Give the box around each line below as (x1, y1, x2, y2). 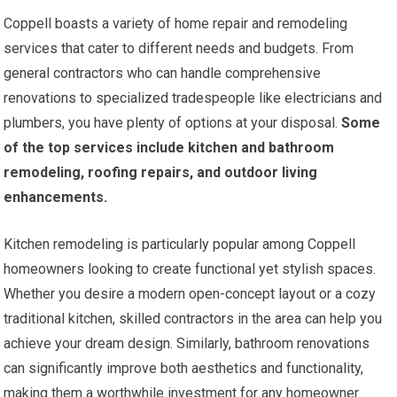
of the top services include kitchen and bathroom (4, 138, 335, 156)
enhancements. (4, 188, 108, 206)
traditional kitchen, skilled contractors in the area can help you (4, 309, 383, 327)
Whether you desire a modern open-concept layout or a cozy (4, 284, 377, 302)
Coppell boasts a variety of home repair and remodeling (4, 14, 348, 32)
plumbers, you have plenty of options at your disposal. (4, 113, 339, 131)
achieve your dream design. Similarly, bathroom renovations (4, 334, 370, 352)
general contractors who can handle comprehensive (4, 64, 322, 82)
